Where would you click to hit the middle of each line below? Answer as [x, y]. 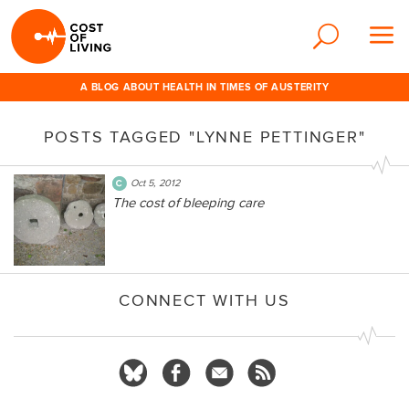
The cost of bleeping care [188, 203]
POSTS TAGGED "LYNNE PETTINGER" [204, 137]
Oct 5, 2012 [155, 183]
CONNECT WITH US [204, 301]
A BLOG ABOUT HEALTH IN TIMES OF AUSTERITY [204, 87]
